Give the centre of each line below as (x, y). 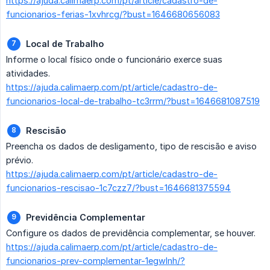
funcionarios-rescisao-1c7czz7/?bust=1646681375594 (118, 188)
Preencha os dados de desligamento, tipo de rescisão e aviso (131, 146)
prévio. (20, 160)
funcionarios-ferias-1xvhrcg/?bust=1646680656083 (113, 14)
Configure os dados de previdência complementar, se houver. (131, 233)
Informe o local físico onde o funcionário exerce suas (114, 60)
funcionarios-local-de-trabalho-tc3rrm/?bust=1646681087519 (133, 101)
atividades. (28, 74)
